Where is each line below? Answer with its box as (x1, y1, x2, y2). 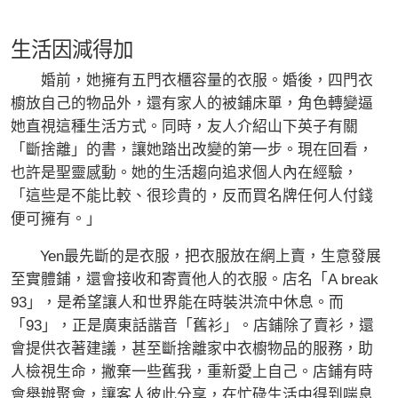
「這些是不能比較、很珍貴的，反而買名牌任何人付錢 (11, 187, 373, 205)
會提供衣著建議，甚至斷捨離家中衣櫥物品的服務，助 (11, 340, 373, 358)
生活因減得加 (11, 38, 133, 62)
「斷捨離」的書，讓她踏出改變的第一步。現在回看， (11, 141, 373, 159)
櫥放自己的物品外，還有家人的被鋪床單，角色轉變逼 (11, 95, 373, 113)
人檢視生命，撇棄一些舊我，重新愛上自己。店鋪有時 (11, 363, 373, 381)
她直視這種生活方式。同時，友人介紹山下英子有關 (11, 118, 358, 136)
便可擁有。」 (11, 211, 101, 228)
